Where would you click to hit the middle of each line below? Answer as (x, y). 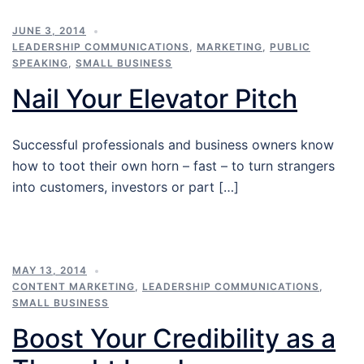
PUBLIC (290, 47)
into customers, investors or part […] (126, 187)
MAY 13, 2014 (50, 271)
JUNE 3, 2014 (49, 31)
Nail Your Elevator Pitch (155, 99)
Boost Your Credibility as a (174, 339)
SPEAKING (40, 63)
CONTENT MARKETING (74, 287)
